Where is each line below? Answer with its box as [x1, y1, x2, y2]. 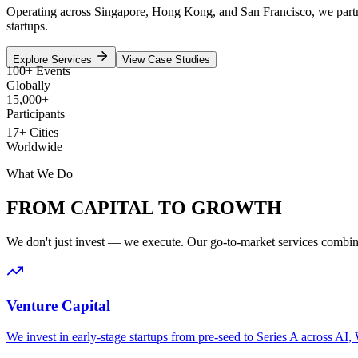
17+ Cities [6, 120, 58, 134]
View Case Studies [122, 53, 210, 66]
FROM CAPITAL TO [6, 197, 191, 218]
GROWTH [191, 197, 282, 218]
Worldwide [6, 134, 62, 149]
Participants [6, 108, 65, 122]
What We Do [6, 166, 73, 181]
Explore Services [13, 53, 92, 66]
